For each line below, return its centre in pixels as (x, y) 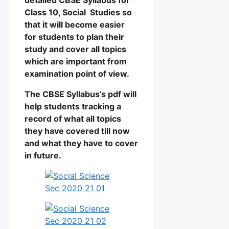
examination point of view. (78, 73)
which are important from (76, 61)
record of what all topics (73, 118)
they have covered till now (77, 131)
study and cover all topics (75, 49)
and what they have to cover (81, 143)
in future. (43, 155)
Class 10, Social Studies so (78, 12)
